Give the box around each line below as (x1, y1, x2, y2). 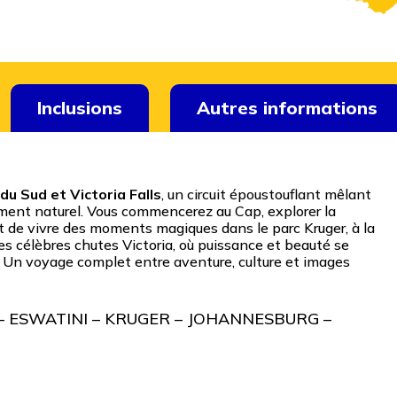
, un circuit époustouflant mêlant (161, 184, 372, 203)
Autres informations (197, 96, 378, 119)
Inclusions (37, 96, 123, 119)
